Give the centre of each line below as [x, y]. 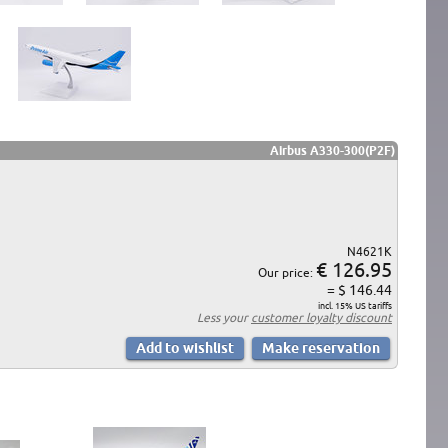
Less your [224, 317]
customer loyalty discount [321, 317]
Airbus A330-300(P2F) [332, 150]
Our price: [287, 272]
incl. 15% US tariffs [355, 305]
